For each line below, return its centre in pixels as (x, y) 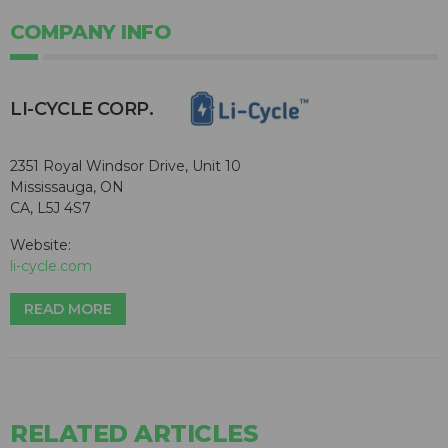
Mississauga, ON (67, 187)
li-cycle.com (51, 266)
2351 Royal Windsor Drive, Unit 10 (125, 166)
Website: (40, 245)
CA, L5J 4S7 (50, 208)
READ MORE (68, 309)
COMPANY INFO (90, 32)
